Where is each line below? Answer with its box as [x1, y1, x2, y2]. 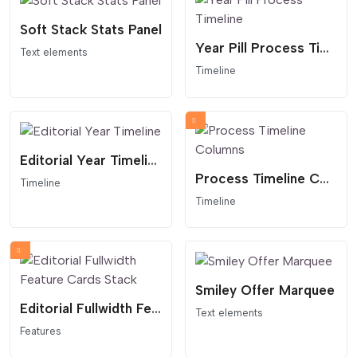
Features [20, 324, 61, 337]
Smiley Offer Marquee [195, 281, 335, 298]
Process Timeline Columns [320, 170, 329, 186]
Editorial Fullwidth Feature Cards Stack [151, 300, 161, 316]
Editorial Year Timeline [147, 151, 157, 168]
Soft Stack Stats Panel [20, 22, 162, 38]
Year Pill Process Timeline [320, 40, 329, 57]
